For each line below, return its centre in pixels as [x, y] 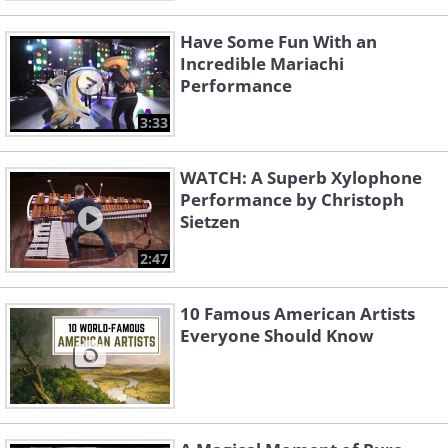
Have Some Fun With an [278, 42]
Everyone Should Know [277, 336]
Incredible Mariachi [262, 64]
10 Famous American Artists [297, 314]
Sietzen [210, 222]
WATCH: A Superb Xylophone [301, 178]
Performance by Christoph [292, 200]
